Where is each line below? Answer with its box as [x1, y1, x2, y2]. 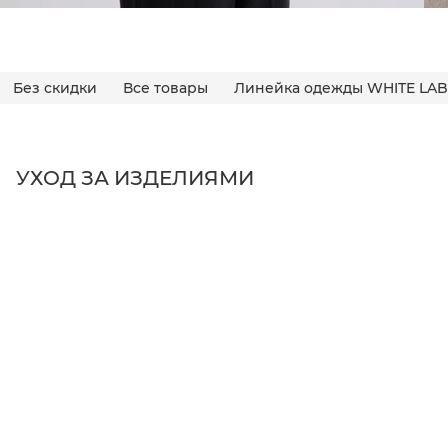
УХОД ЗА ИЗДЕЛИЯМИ [16, 166, 254, 190]
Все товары [123, 79, 208, 97]
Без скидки [13, 79, 97, 97]
